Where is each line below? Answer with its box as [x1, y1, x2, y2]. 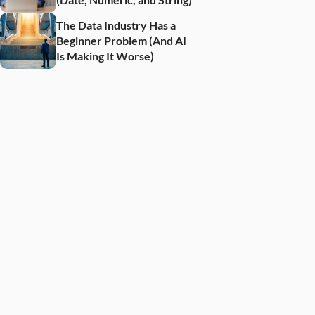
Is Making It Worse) [56, 49, 154, 63]
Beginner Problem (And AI [56, 34, 186, 47]
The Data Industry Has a [56, 18, 176, 32]
